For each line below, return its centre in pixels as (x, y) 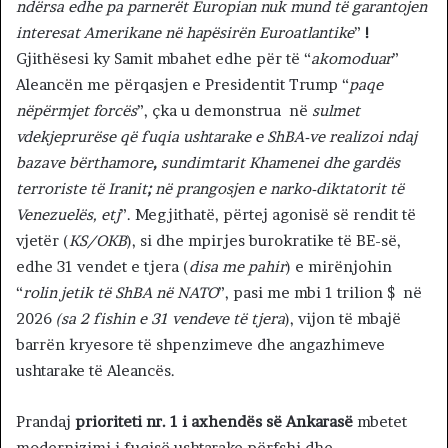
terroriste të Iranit (81, 189)
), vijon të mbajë (343, 319)
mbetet (382, 422)
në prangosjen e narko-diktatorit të (279, 189)
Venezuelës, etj (68, 215)
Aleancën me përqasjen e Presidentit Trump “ (182, 85)
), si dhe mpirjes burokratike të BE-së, (264, 241)
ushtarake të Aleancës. (95, 371)
